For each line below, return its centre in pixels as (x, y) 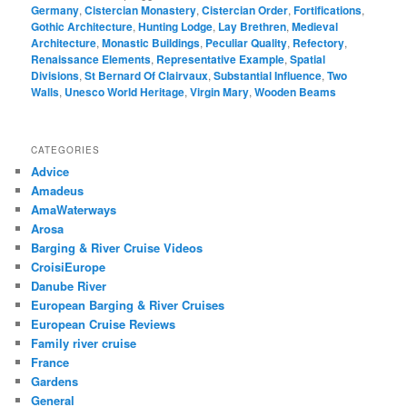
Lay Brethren (253, 26)
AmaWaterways (74, 209)
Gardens (55, 381)
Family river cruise (84, 342)
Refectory (319, 42)
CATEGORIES (66, 149)
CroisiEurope (69, 266)
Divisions (55, 75)
